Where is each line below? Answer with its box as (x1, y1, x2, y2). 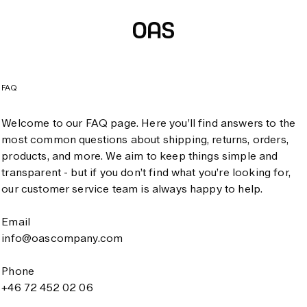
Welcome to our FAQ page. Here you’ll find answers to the (1, 116, 296, 130)
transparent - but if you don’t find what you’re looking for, (1, 166, 291, 179)
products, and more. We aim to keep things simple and (1, 149, 278, 162)
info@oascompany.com (1, 232, 123, 245)
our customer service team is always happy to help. (1, 182, 263, 195)
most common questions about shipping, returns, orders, (1, 133, 288, 146)
